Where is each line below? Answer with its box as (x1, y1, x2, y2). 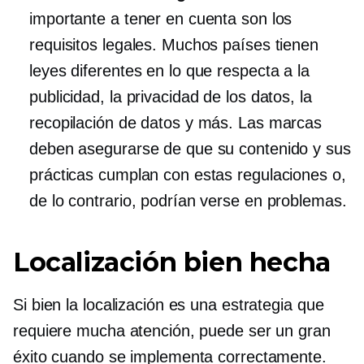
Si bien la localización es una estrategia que (13, 296, 324, 314)
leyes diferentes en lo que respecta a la (29, 62, 310, 80)
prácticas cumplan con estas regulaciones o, (29, 166, 346, 184)
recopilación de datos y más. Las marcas (29, 114, 323, 132)
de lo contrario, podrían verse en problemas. (29, 192, 347, 210)
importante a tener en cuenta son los (29, 10, 292, 28)
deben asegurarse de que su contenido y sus (29, 140, 351, 158)
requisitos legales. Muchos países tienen (29, 36, 318, 54)
